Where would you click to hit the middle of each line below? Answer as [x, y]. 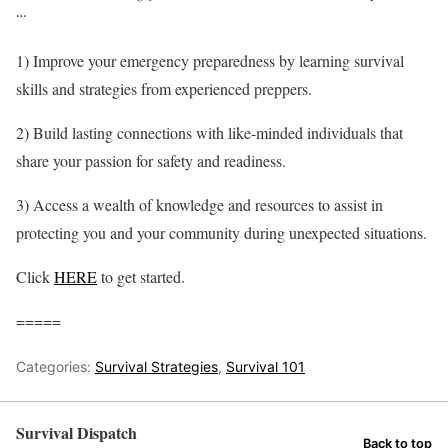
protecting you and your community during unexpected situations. [221, 233]
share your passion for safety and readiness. [151, 161]
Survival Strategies [156, 367]
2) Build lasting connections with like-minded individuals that [209, 133]
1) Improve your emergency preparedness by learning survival [210, 61]
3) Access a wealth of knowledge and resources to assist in [199, 205]
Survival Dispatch [76, 433]
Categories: [55, 367]
